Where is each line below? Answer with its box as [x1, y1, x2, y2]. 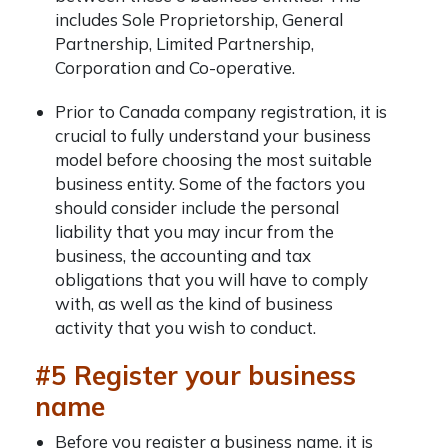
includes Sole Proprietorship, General [55, 9, 343, 30]
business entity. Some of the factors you [55, 173, 365, 194]
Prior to [55, 101, 119, 122]
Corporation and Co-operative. [55, 57, 299, 78]
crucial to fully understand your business [55, 125, 371, 146]
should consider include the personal [55, 197, 339, 218]
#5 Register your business [35, 359, 356, 392]
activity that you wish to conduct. [55, 317, 320, 338]
